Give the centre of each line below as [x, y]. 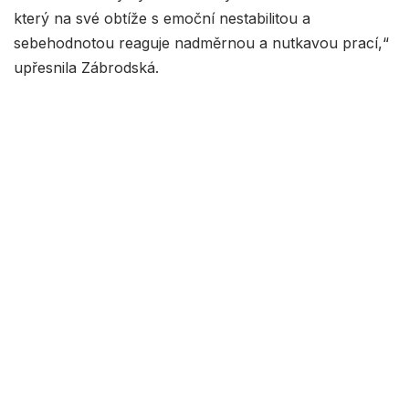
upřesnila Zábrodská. [86, 67]
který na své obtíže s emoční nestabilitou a [162, 18]
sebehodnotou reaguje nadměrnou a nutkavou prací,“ [201, 42]
